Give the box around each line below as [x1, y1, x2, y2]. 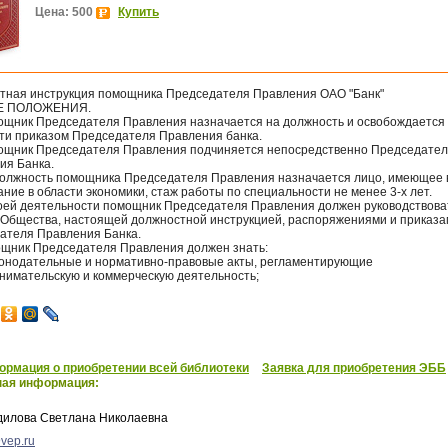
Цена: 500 [35, 5, 96, 19]
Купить [118, 5, 159, 19]
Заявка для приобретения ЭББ [262, 361, 446, 375]
